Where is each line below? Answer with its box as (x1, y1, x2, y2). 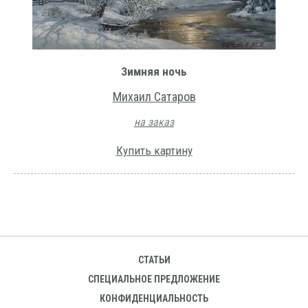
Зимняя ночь (121, 64, 187, 78)
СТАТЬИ (137, 254, 170, 265)
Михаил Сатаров (112, 89, 196, 104)
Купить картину (115, 143, 192, 157)
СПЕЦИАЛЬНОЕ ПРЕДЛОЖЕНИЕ (88, 273, 220, 285)
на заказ (134, 115, 174, 129)
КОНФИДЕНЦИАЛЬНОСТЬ (100, 292, 208, 304)
